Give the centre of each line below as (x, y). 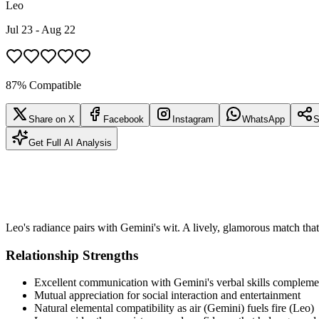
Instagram (193, 119)
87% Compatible (43, 85)
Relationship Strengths (72, 255)
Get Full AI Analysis (70, 142)
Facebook (124, 119)
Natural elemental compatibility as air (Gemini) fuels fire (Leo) (174, 308)
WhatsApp (263, 119)
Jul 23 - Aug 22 (41, 29)
